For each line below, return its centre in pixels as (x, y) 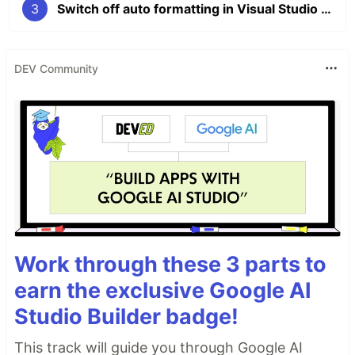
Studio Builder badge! (126, 316)
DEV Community (56, 68)
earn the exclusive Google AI (163, 290)
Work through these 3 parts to (170, 264)
